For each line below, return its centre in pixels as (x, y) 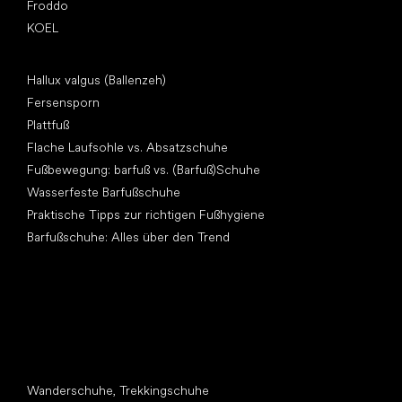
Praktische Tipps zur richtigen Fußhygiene (146, 215)
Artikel (45, 63)
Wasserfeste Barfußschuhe (104, 192)
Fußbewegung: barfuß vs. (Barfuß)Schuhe (144, 170)
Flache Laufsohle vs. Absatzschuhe (127, 148)
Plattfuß (48, 125)
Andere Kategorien (81, 374)
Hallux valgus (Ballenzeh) (96, 80)
